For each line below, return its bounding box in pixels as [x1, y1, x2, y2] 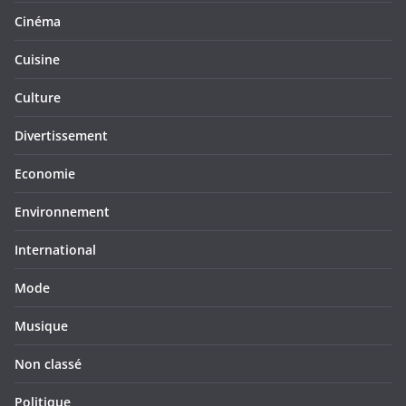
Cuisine [14, 51, 60, 68]
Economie [14, 165, 75, 182]
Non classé [14, 355, 82, 372]
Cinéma [14, 13, 61, 30]
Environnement [14, 203, 110, 220]
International [14, 241, 96, 258]
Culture [14, 89, 61, 106]
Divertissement [14, 127, 108, 144]
